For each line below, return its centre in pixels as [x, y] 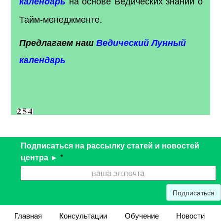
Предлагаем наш [58, 42]
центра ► [40, 157]
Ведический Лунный [141, 42]
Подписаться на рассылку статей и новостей [110, 145]
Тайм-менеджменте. [61, 18]
